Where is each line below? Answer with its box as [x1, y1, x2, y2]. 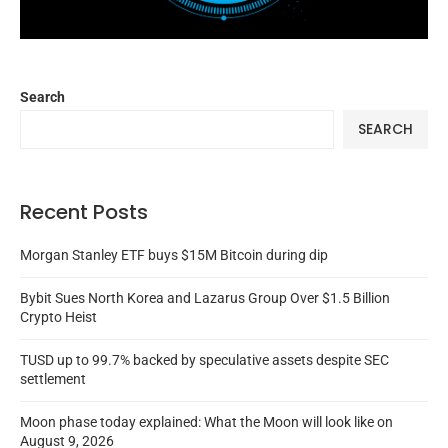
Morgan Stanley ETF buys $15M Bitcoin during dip [20, 246, 328, 263]
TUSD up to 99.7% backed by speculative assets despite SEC [20, 351, 389, 368]
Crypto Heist [20, 308, 97, 325]
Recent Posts [20, 197, 148, 226]
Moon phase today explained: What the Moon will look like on [20, 413, 393, 430]
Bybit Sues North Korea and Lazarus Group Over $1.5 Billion [20, 289, 390, 306]
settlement [20, 370, 86, 387]
